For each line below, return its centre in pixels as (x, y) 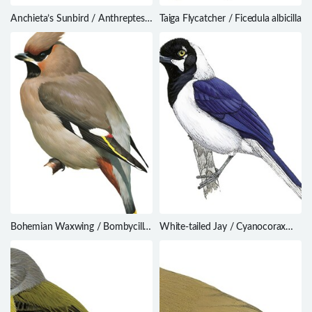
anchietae (31, 31)
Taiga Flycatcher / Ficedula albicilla (231, 18)
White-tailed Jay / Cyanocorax (223, 227)
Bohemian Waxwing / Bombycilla (80, 227)
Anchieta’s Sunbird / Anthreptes (78, 18)
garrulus (27, 239)
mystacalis (181, 239)
